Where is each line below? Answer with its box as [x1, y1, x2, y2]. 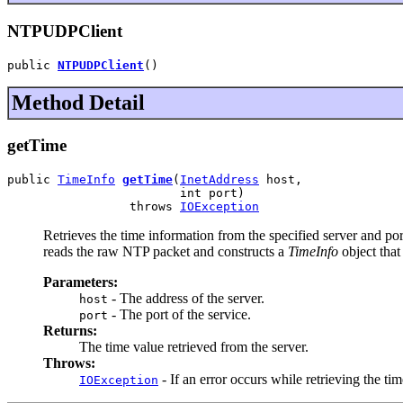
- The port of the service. [108, 307, 251, 323]
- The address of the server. [108, 291, 264, 307]
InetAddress [180, 173, 259, 187]
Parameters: [43, 274, 118, 291]
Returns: [43, 323, 97, 339]
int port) [7, 186, 245, 201]
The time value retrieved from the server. [79, 339, 309, 355]
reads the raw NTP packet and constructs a [43, 244, 288, 260]
